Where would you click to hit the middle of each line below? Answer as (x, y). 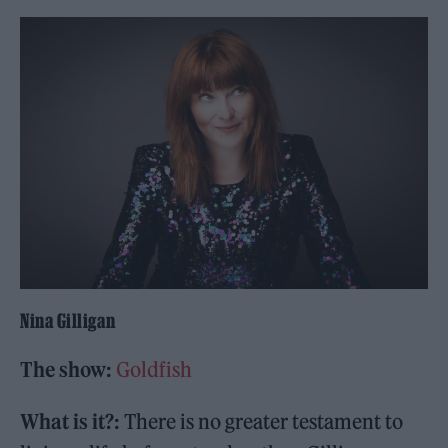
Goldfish (154, 369)
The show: (66, 369)
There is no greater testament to (262, 421)
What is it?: (70, 421)
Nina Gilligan (68, 320)
